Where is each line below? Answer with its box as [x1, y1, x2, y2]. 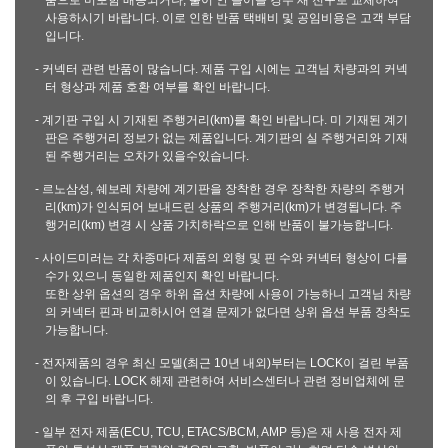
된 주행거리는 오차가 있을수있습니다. [45, 149, 249, 163]
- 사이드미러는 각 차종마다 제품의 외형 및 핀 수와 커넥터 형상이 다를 [35, 251, 408, 265]
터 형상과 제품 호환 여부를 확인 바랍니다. [45, 80, 270, 94]
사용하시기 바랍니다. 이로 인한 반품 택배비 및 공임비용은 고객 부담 [45, 11, 411, 25]
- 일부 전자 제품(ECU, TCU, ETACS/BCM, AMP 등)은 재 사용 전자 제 [35, 425, 402, 439]
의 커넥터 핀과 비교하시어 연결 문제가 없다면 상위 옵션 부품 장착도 [45, 305, 411, 319]
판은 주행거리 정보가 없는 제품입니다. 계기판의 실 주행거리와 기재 [45, 131, 408, 145]
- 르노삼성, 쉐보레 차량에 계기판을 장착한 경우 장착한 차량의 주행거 [35, 182, 405, 196]
